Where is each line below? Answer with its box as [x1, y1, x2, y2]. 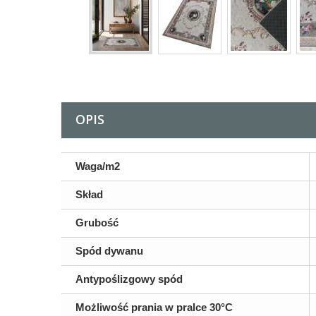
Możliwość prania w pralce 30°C [75, 301, 233, 313]
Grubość [75, 217, 119, 229]
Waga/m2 [75, 160, 120, 172]
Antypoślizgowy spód [75, 273, 183, 285]
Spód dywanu [75, 245, 143, 257]
